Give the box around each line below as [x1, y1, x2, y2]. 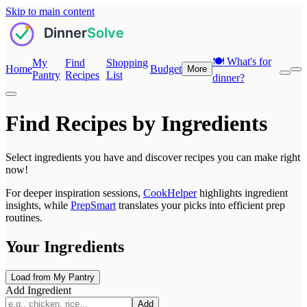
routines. [5, 211, 42, 223]
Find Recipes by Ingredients [5, 111, 267, 136]
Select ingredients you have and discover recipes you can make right [5, 151, 300, 163]
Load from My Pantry [11, 271, 95, 282]
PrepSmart [71, 199, 116, 211]
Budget [149, 62, 182, 75]
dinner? [212, 72, 245, 84]
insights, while [5, 199, 71, 211]
